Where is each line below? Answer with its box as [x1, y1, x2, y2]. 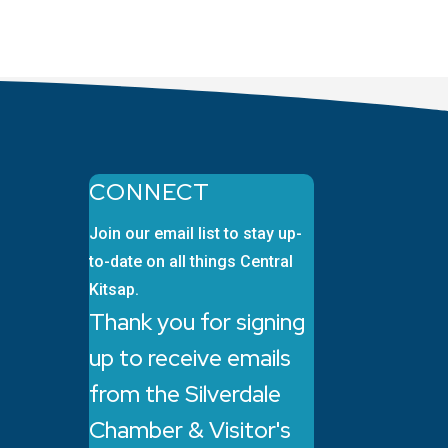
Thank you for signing [89, 306, 306, 337]
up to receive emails [89, 342, 292, 373]
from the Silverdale [89, 378, 282, 409]
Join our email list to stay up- [89, 223, 303, 243]
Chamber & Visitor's [89, 414, 292, 445]
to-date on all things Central [89, 251, 294, 271]
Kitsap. [89, 279, 140, 299]
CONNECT [89, 176, 211, 207]
